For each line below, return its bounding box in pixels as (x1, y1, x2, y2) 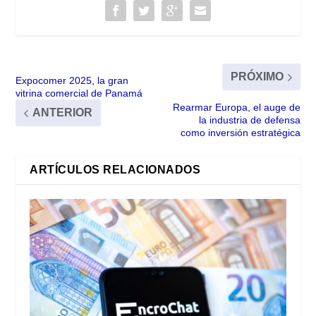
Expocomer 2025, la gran (16, 75, 129, 87)
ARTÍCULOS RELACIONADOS (30, 164, 201, 176)
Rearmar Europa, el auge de (172, 102, 300, 114)
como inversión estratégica (180, 127, 300, 139)
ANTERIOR (32, 107, 93, 119)
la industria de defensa (198, 114, 300, 126)
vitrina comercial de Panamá (16, 87, 143, 99)
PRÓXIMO (230, 71, 284, 83)
